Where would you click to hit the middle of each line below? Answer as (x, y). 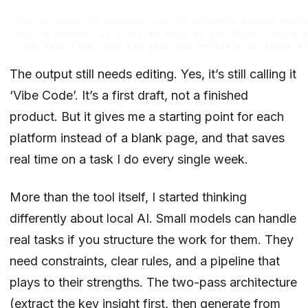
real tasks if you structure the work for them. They (152, 239)
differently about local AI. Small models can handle (153, 218)
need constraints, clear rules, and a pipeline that (145, 261)
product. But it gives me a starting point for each (147, 116)
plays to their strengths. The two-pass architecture (153, 282)
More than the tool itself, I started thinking (128, 197)
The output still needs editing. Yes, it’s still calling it (153, 74)
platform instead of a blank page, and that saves (147, 137)
